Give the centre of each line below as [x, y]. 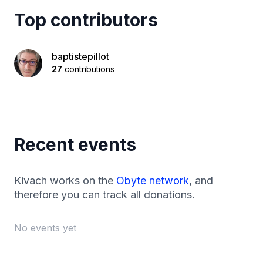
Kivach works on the [65, 181]
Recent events [75, 144]
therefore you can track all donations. [104, 195]
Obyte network [153, 181]
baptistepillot [80, 56]
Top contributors [86, 20]
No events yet [45, 228]
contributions [88, 69]
